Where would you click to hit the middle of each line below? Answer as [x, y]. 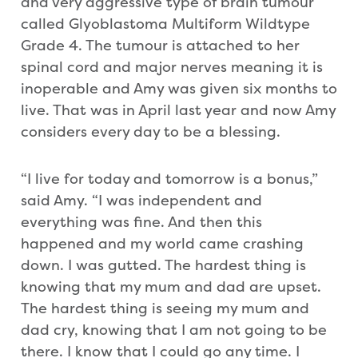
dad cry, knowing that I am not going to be [174, 330]
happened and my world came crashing [162, 244]
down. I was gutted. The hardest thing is [163, 265]
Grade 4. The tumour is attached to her [160, 46]
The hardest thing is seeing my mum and [165, 308]
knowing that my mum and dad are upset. [171, 287]
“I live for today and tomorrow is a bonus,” [169, 179]
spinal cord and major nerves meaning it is [172, 67]
